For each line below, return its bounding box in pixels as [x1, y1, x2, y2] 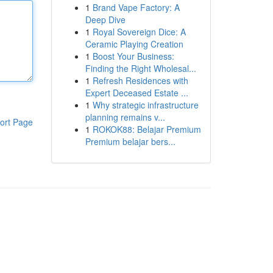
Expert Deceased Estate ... [85, 87, 188, 99]
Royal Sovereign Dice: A [92, 26, 186, 38]
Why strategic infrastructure [92, 99, 199, 111]
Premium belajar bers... [85, 135, 175, 147]
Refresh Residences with [92, 74, 188, 87]
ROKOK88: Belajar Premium [92, 123, 201, 135]
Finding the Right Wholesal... [85, 62, 196, 74]
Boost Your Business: [92, 50, 174, 62]
